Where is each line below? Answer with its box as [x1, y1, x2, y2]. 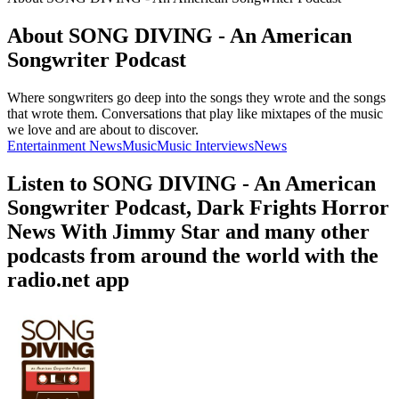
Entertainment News [7, 137, 122, 153]
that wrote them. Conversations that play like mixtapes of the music [7, 105, 383, 121]
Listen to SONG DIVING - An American [7, 171, 376, 195]
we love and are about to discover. [7, 121, 199, 137]
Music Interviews [157, 137, 254, 153]
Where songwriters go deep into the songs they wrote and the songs [7, 89, 386, 105]
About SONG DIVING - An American [7, 24, 352, 47]
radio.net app [7, 267, 129, 291]
